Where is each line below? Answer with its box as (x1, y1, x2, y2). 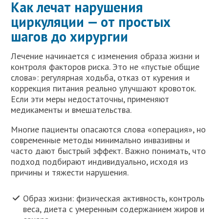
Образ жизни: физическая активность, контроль (23, 193, 205, 204)
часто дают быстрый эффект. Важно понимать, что (11, 145, 206, 157)
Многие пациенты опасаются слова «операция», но (11, 124, 206, 135)
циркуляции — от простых (11, 13, 171, 31)
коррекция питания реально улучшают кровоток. (11, 83, 196, 94)
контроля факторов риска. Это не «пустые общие (11, 61, 200, 73)
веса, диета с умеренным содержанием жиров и (23, 203, 205, 215)
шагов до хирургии (11, 27, 129, 46)
